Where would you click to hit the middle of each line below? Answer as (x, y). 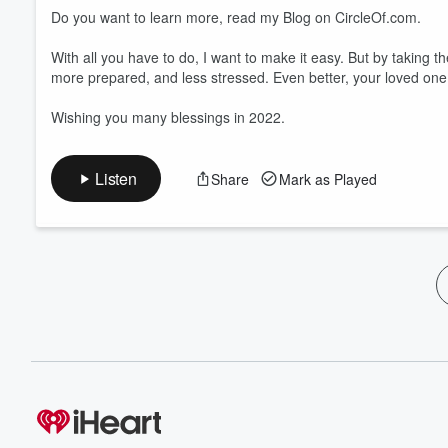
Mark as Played (327, 178)
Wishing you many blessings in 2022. (168, 117)
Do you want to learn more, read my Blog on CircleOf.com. (236, 17)
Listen (116, 178)
